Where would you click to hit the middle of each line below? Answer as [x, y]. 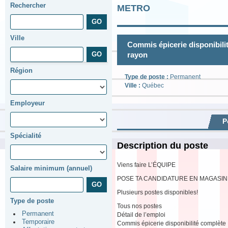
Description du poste [163, 146]
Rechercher [28, 5]
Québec [153, 85]
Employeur [27, 103]
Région [21, 70]
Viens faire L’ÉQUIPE [146, 165]
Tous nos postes [139, 206]
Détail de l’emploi [141, 215]
